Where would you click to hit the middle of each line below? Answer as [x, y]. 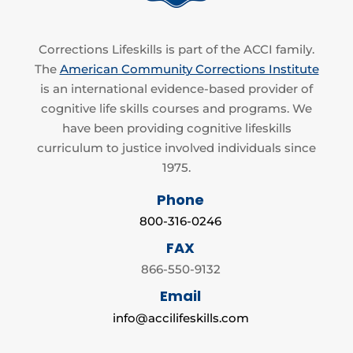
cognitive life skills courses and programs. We [176, 109]
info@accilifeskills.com [180, 318]
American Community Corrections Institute [189, 69]
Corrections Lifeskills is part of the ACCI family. [176, 50]
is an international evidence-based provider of [176, 89]
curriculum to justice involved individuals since [176, 148]
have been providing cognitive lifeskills [176, 128]
